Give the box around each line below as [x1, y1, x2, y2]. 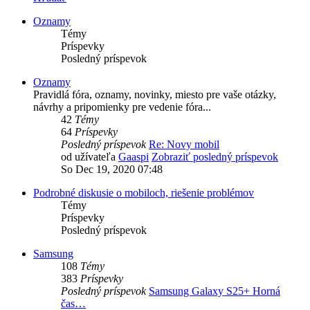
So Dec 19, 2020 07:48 [61, 163, 163, 176]
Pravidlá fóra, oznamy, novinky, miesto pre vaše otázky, [33, 89, 276, 101]
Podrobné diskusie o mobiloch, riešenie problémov [33, 187, 254, 199]
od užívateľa [61, 151, 118, 163]
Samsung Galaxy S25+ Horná [149, 285, 280, 298]
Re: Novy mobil [149, 138, 219, 151]
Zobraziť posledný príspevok [152, 151, 278, 163]
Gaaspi [118, 151, 149, 163]
